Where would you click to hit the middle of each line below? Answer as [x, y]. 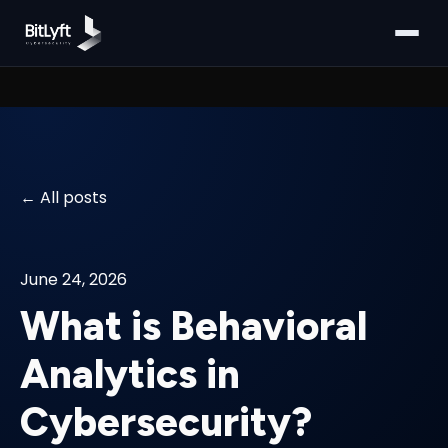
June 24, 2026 [73, 279]
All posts [73, 197]
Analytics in [130, 374]
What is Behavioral [193, 326]
